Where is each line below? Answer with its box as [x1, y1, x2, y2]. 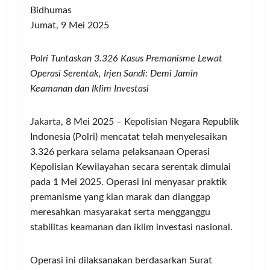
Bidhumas [30, 5, 72, 16]
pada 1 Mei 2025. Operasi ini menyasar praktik [30, 177, 227, 187]
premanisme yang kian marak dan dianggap [30, 192, 210, 202]
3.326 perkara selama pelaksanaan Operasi [30, 147, 210, 157]
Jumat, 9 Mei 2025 [30, 20, 109, 31]
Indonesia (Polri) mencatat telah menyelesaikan [30, 132, 227, 142]
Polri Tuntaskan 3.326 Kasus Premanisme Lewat [30, 54, 222, 64]
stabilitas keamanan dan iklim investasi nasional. [30, 222, 233, 233]
